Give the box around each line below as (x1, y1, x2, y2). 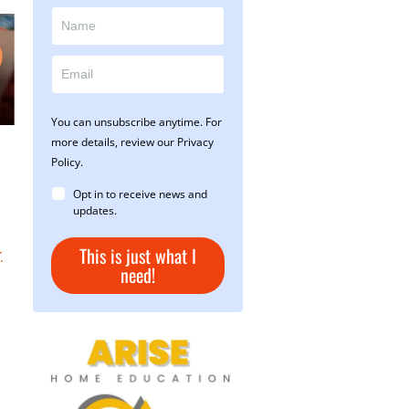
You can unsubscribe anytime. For (51, 114, 222, 131)
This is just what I (79, 242, 196, 270)
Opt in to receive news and (73, 186, 207, 203)
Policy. (51, 154, 83, 171)
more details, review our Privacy (51, 134, 214, 151)
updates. (73, 203, 117, 219)
